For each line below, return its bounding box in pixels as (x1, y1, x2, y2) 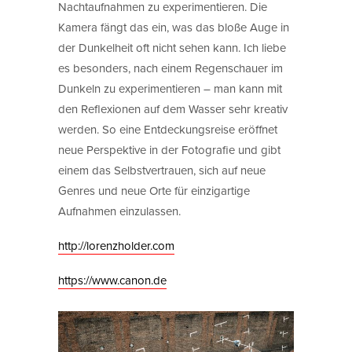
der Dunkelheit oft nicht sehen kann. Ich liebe (58, 38, 286, 56)
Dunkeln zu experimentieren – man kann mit (58, 79, 282, 97)
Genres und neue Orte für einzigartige (58, 181, 250, 199)
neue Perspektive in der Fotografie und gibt (58, 141, 280, 158)
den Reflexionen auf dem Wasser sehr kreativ (58, 100, 288, 117)
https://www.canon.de (58, 271, 167, 288)
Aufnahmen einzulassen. (58, 202, 181, 219)
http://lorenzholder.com (58, 236, 174, 254)
